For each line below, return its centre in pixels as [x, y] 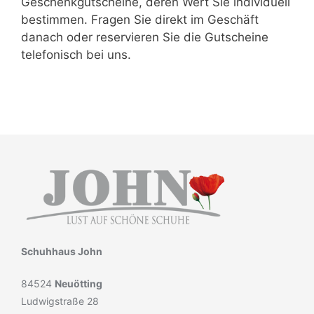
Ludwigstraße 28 [60, 301]
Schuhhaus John [62, 252]
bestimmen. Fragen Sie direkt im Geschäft [140, 20]
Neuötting [78, 284]
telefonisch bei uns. [76, 55]
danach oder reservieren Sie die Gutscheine [145, 37]
